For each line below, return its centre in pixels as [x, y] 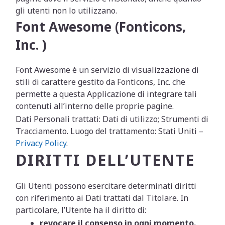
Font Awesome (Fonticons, [101, 27]
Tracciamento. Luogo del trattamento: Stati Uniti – [110, 131]
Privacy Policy [41, 143]
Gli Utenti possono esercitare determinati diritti [106, 186]
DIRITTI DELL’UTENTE [105, 160]
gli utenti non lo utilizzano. [67, 11]
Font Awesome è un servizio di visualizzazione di [107, 70]
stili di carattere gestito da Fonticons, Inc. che [101, 82]
